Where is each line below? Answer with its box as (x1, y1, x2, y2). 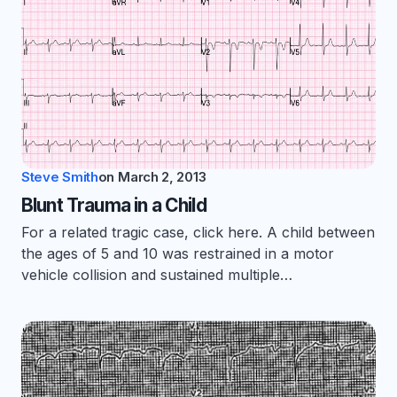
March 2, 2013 (118, 168, 206, 186)
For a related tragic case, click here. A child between (21, 223, 375, 242)
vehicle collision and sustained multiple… (21, 266, 292, 284)
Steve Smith (21, 168, 98, 186)
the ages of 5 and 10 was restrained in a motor (21, 245, 334, 263)
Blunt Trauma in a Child (21, 194, 206, 217)
